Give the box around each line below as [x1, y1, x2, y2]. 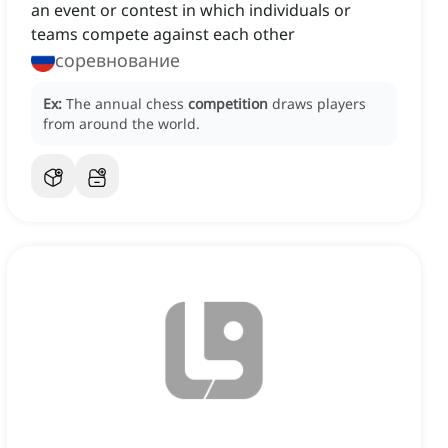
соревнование [55, 48, 180, 73]
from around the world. [43, 114, 200, 134]
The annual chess [66, 94, 188, 114]
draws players [272, 94, 366, 114]
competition [188, 94, 268, 114]
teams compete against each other [31, 23, 295, 46]
